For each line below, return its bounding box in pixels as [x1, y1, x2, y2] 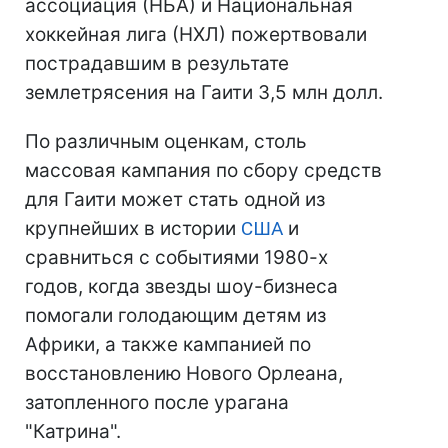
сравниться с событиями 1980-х [25, 246, 328, 269]
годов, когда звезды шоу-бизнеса [25, 275, 338, 298]
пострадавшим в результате [25, 52, 289, 75]
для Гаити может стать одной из [25, 188, 325, 211]
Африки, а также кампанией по [25, 333, 311, 356]
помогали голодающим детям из [25, 304, 326, 327]
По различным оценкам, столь [25, 130, 307, 153]
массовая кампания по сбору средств [25, 159, 382, 182]
